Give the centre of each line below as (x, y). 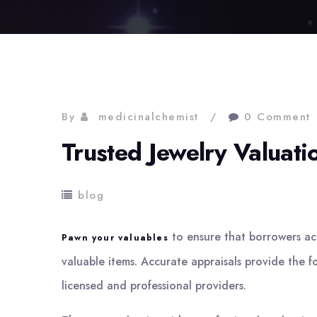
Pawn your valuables (115, 238)
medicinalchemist (148, 117)
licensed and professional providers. (154, 286)
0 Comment (277, 117)
